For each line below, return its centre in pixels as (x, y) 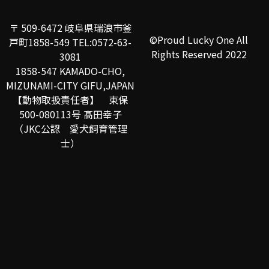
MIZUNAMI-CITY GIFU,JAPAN (70, 86)
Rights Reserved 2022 (199, 54)
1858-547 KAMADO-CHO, (70, 71)
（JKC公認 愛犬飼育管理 (70, 129)
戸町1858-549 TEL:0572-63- (70, 42)
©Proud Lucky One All (199, 40)
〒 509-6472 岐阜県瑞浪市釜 (70, 28)
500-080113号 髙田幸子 (70, 114)
